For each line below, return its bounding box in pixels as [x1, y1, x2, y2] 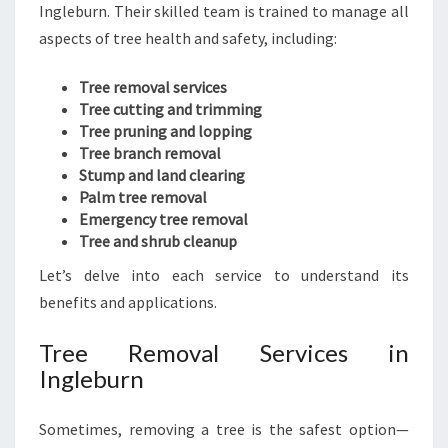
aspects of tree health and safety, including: [39, 28, 337, 48]
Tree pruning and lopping [79, 121, 252, 141]
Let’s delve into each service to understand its [39, 265, 409, 285]
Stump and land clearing [79, 165, 245, 185]
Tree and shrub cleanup [79, 231, 237, 251]
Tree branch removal [79, 143, 221, 163]
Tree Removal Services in [39, 338, 409, 367]
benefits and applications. [39, 292, 217, 312]
